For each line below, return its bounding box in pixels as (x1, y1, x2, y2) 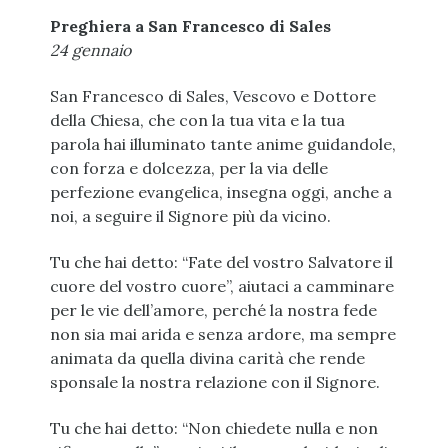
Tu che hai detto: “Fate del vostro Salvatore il (49, 252, 393, 273)
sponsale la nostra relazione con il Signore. (49, 372, 380, 393)
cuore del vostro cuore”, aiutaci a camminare (49, 276, 394, 297)
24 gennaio (49, 40, 131, 61)
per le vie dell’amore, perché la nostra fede (49, 300, 377, 321)
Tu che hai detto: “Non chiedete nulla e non (49, 418, 378, 439)
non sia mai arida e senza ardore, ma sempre (49, 324, 396, 345)
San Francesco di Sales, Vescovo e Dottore (49, 86, 376, 107)
